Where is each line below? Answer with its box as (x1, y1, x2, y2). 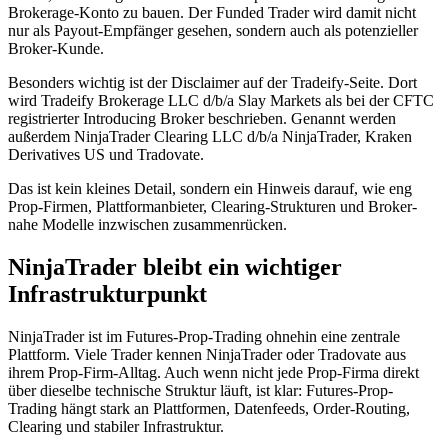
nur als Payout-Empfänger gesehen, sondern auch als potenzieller (8, 22, 418, 40)
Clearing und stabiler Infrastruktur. (8, 418, 224, 436)
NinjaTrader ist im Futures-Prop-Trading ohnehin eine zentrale (8, 328, 400, 346)
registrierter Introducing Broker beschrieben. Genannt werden (8, 110, 396, 128)
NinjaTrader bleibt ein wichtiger (8, 254, 342, 281)
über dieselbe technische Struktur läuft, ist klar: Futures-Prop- (8, 382, 393, 400)
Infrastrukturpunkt (8, 281, 207, 308)
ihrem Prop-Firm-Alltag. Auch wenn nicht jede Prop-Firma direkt (8, 364, 419, 382)
